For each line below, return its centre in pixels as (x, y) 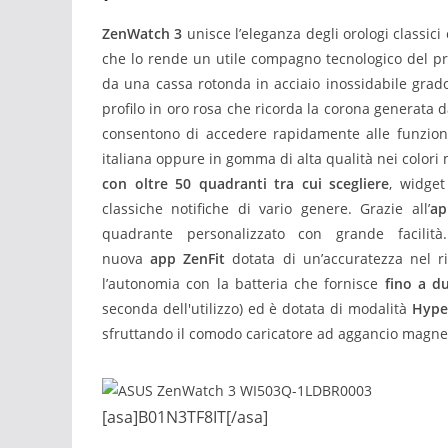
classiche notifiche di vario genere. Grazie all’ (266, 208)
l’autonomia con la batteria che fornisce (243, 283)
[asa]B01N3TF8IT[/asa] (185, 416)
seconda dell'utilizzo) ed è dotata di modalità (257, 308)
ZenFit (204, 258)
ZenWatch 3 (142, 33)
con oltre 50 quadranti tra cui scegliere (246, 183)
